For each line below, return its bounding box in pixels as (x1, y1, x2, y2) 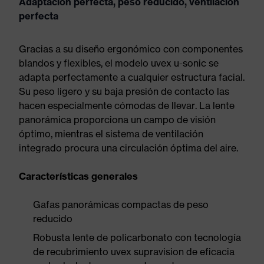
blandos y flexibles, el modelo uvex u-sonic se (19, 57, 219, 69)
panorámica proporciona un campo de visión (19, 114, 216, 126)
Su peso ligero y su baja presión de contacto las (19, 85, 229, 97)
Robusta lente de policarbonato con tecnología (33, 232, 241, 243)
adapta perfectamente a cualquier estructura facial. (19, 71, 245, 83)
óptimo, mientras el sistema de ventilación (19, 128, 203, 140)
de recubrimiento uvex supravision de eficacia (33, 246, 235, 258)
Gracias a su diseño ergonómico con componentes (19, 43, 243, 55)
